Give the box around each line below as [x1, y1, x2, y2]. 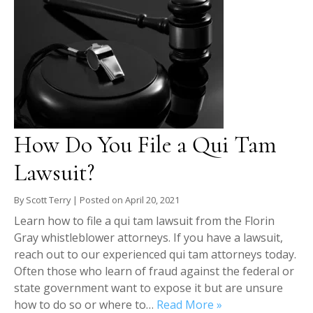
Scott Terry [26, 194, 71, 207]
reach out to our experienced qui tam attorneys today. [14, 247, 296, 263]
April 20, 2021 [125, 194, 180, 207]
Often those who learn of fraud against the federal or [14, 263, 294, 279]
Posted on [80, 194, 125, 207]
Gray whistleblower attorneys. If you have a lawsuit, [14, 230, 283, 246]
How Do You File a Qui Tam [14, 131, 277, 160]
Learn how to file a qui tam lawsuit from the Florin [14, 213, 275, 229]
